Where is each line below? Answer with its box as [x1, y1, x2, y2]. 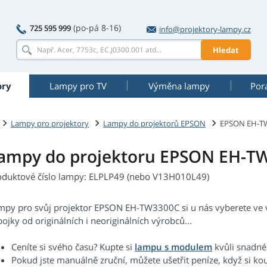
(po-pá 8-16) [73, 22, 121, 33]
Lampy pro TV [49, 80, 107, 92]
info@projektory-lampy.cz [159, 24, 251, 35]
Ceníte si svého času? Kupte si [11, 241, 135, 253]
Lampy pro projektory [11, 117, 89, 129]
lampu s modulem [135, 241, 212, 253]
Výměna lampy [148, 80, 210, 92]
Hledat [213, 44, 239, 55]
